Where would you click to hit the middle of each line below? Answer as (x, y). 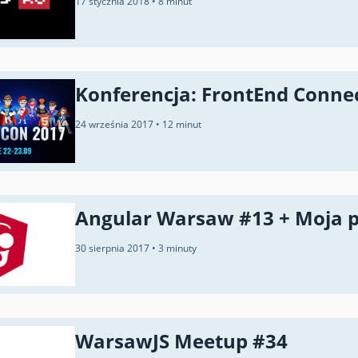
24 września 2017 (115, 125)
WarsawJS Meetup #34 (181, 341)
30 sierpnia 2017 (113, 248)
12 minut (182, 125)
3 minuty (177, 248)
